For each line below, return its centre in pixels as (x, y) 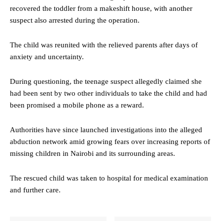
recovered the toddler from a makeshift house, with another (101, 8)
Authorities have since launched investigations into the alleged (106, 129)
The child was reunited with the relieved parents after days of (104, 45)
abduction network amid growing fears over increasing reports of (110, 141)
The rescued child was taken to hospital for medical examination (109, 178)
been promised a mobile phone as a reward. (77, 105)
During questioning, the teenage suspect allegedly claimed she (106, 81)
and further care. (35, 190)
